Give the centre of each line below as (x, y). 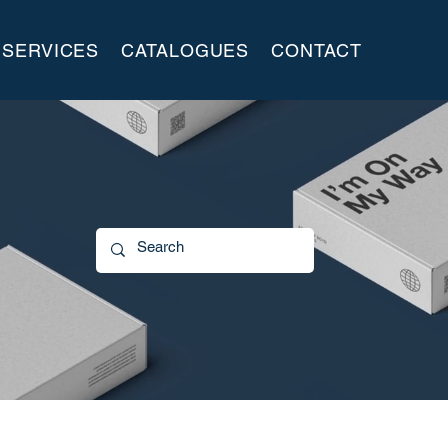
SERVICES (51, 50)
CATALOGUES (185, 50)
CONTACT (316, 50)
